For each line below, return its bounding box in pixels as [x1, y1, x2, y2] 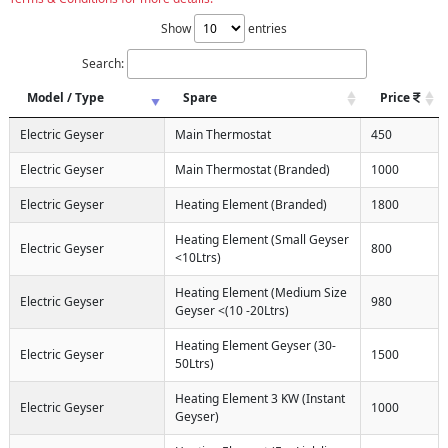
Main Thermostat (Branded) [175, 160, 330, 178]
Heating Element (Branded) [175, 195, 327, 213]
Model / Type [27, 88, 104, 106]
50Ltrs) [175, 354, 214, 372]
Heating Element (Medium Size [175, 283, 347, 301]
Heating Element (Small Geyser [175, 230, 349, 248]
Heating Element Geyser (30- [175, 336, 336, 354]
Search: [81, 54, 124, 72]
